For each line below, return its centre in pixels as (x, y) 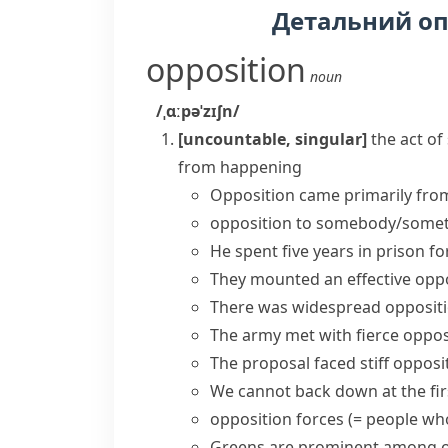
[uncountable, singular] (272, 139)
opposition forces (277, 419)
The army (247, 335)
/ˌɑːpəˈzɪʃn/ (198, 111)
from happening (240, 167)
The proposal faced (285, 363)
